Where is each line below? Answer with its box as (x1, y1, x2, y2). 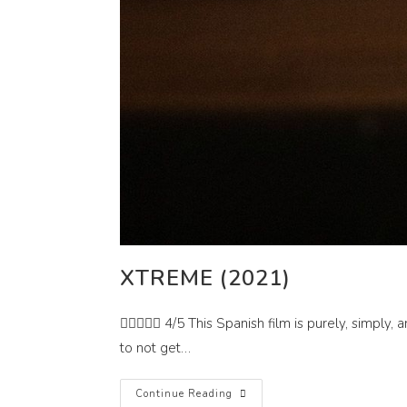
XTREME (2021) (120, 263, 291, 293)
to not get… (120, 339, 191, 357)
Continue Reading (135, 387, 233, 401)
